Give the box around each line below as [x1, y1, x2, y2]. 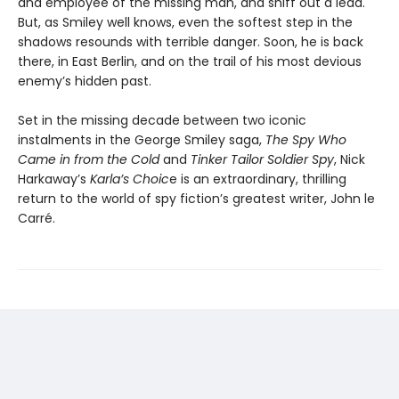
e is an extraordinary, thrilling [169, 169, 346, 188]
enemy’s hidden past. [18, 71, 151, 90]
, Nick [334, 150, 365, 168]
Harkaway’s [18, 169, 90, 188]
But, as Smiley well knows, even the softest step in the [18, 12, 353, 31]
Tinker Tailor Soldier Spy [191, 150, 334, 168]
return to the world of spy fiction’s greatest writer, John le [18, 189, 375, 208]
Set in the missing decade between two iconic [18, 110, 306, 129]
